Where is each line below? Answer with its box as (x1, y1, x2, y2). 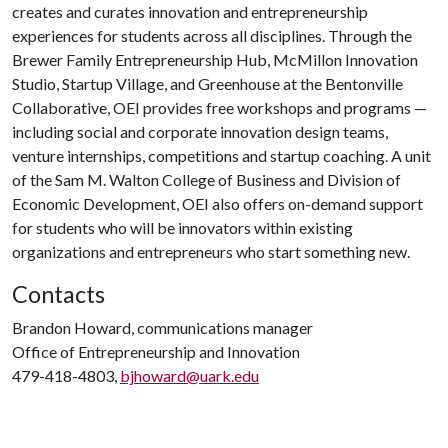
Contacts (12, 280, 105, 308)
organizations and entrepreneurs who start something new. (12, 242, 410, 261)
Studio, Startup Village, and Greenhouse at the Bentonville (12, 74, 403, 93)
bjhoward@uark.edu (120, 366, 259, 385)
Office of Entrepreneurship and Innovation (12, 342, 300, 361)
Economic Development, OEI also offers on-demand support (12, 194, 423, 213)
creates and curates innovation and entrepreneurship (12, 2, 368, 21)
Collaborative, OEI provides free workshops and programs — (12, 98, 427, 117)
